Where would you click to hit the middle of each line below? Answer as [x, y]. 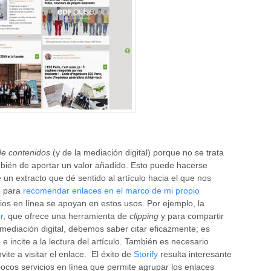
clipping [144, 216]
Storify [146, 254]
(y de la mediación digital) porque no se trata [137, 152]
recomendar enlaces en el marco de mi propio [111, 190]
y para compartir [191, 216]
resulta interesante [195, 254]
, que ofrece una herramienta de [66, 216]
